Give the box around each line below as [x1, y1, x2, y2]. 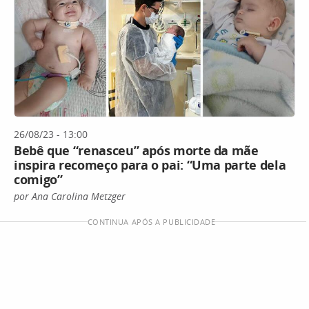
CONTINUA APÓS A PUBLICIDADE [87, 217, 216, 227]
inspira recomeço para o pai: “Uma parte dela [14, 157, 286, 173]
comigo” [14, 171, 63, 188]
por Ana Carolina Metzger [14, 190, 126, 203]
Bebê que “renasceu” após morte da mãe [14, 142, 259, 159]
